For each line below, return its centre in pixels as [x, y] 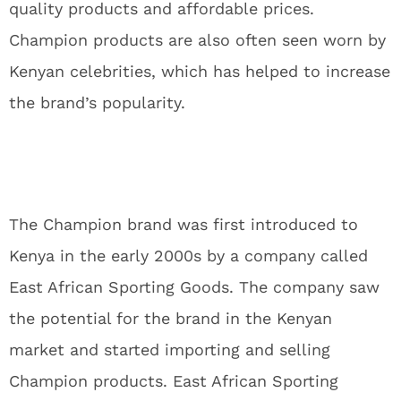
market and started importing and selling [170, 350]
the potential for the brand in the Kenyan [171, 318]
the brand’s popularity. [97, 102]
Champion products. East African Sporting [174, 381]
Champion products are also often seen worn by [197, 40]
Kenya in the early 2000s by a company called [188, 256]
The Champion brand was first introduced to [183, 224]
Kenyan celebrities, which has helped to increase [200, 71]
